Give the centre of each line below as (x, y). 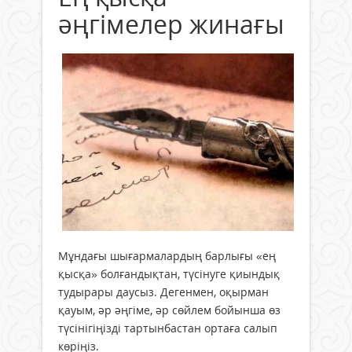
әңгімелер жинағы (171, 24)
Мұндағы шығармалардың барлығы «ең (167, 256)
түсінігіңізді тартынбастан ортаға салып (168, 328)
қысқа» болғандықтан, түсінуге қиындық (169, 274)
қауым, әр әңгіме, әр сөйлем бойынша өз (169, 310)
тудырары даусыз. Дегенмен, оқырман (163, 292)
